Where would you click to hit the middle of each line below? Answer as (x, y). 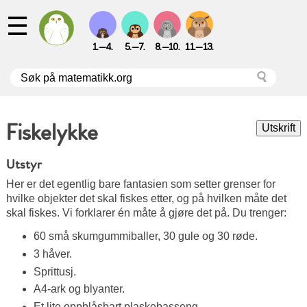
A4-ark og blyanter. (79, 289)
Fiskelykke (52, 133)
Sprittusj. (54, 271)
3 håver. (52, 254)
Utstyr (24, 165)
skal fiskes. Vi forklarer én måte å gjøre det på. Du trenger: (146, 213)
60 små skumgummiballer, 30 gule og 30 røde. (145, 236)
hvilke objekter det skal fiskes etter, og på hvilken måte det (146, 199)
